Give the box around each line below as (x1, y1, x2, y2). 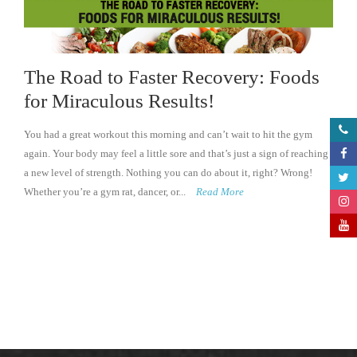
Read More (196, 186, 244, 198)
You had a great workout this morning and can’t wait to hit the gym (24, 128, 312, 141)
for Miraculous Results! (24, 90, 214, 112)
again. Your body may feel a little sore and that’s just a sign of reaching (24, 147, 328, 160)
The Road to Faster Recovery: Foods (24, 66, 320, 88)
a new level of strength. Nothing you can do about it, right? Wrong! (24, 167, 312, 179)
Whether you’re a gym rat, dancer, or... (24, 186, 188, 198)
